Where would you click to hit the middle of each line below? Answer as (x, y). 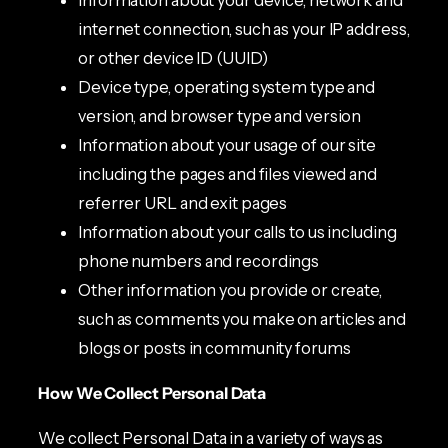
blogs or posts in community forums (214, 347)
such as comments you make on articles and (242, 318)
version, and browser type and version (220, 115)
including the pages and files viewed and (227, 173)
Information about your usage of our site (227, 144)
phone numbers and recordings (199, 260)
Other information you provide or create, (230, 289)
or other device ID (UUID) (173, 57)
